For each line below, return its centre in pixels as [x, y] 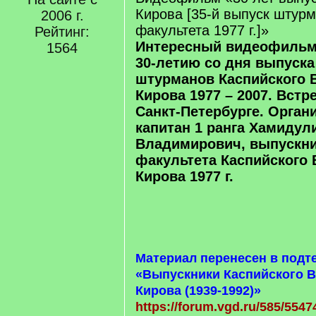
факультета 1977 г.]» [202, 30]
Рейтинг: [62, 32]
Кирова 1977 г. [184, 176]
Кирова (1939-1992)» [198, 291]
